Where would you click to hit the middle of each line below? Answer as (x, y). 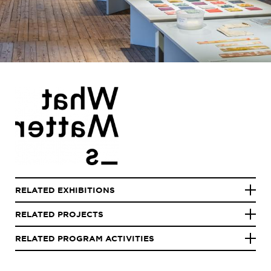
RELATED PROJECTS (59, 214)
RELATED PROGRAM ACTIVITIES (85, 238)
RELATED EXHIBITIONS (65, 190)
